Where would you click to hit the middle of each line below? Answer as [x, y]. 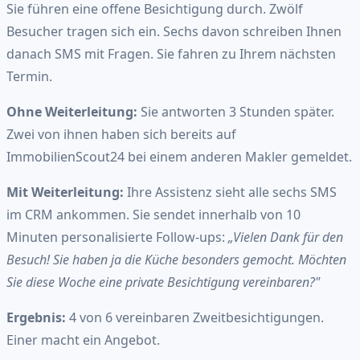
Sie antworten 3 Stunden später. [236, 111]
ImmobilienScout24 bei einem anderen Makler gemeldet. [179, 156]
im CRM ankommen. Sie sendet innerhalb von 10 [153, 214]
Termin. [29, 76]
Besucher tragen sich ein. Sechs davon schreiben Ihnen [174, 31]
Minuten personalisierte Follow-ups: [117, 237]
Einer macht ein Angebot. [83, 340]
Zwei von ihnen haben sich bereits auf [121, 134]
